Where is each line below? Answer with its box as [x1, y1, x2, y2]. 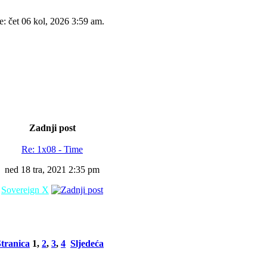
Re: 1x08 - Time [21, 144, 83, 154]
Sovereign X [1, 185, 49, 195]
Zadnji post [26, 123, 78, 133]
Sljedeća [70, 238, 104, 249]
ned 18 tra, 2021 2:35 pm [5, 164, 100, 175]
